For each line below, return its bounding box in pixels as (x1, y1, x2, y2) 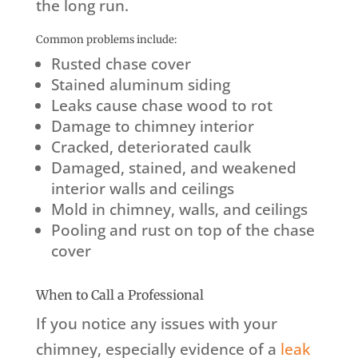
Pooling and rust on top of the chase (50, 220, 315, 241)
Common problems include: (35, 33, 177, 47)
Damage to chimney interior (50, 116, 254, 137)
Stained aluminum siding (50, 74, 230, 96)
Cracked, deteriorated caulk (50, 137, 251, 158)
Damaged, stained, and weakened (50, 157, 296, 179)
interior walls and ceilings (50, 178, 234, 200)
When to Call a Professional (35, 287, 204, 304)
